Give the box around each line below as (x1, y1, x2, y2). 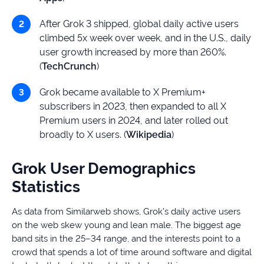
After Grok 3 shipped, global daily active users (39, 18, 239, 30)
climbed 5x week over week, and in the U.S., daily (39, 32, 251, 44)
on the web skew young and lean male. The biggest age (12, 220, 241, 231)
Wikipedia (126, 129, 171, 141)
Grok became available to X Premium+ (39, 87, 206, 98)
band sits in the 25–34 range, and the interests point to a (12, 233, 240, 245)
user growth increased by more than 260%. (39, 47, 226, 58)
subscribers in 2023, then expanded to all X (39, 101, 226, 113)
